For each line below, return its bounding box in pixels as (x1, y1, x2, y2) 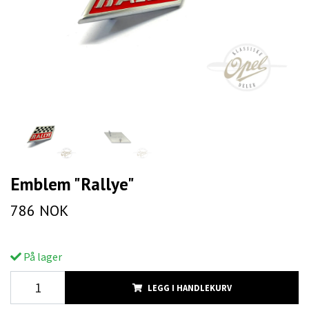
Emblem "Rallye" (10, 172, 134, 196)
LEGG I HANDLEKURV (147, 282, 232, 294)
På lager (21, 250, 62, 264)
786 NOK (10, 201, 68, 221)
